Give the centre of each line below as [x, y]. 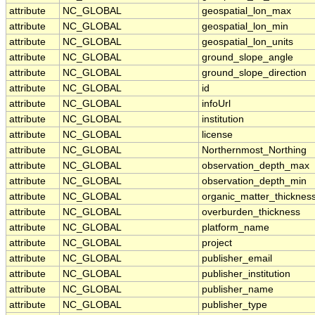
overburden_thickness [251, 212]
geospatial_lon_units [247, 42]
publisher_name [238, 289]
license [217, 135]
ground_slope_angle [247, 57]
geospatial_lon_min [245, 26]
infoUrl [216, 104]
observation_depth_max [256, 166]
